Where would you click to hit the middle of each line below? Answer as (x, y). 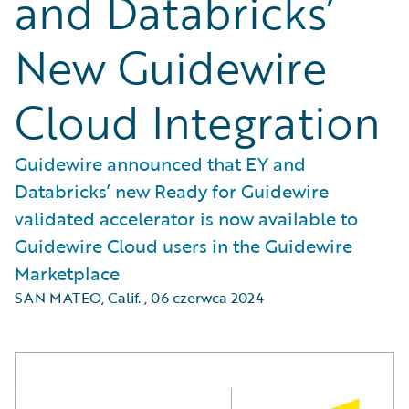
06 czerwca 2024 (207, 298)
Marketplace (67, 273)
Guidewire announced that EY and (160, 163)
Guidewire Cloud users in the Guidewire (184, 246)
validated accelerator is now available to (186, 218)
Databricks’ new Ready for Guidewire (172, 191)
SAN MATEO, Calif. (78, 298)
